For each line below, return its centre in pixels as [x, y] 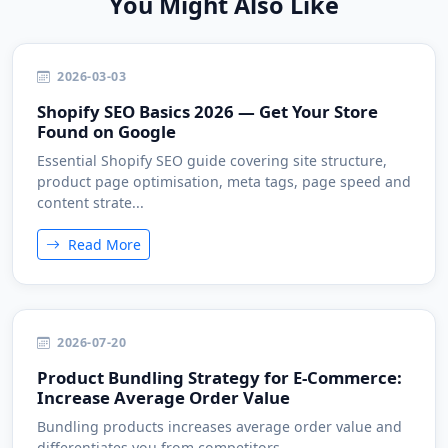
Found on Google [106, 131]
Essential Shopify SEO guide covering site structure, [212, 160]
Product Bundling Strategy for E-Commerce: [219, 377]
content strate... [90, 202]
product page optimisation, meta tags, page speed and [224, 181]
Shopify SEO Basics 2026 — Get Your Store [207, 111]
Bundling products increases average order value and [219, 426]
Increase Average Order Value [163, 397]
